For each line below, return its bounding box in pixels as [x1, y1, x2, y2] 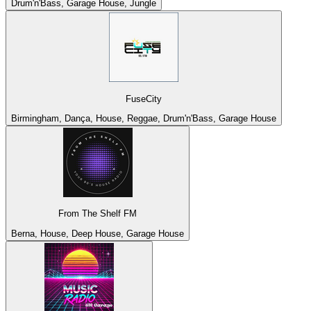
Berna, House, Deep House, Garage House [11, 228, 184, 239]
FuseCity [126, 93, 162, 104]
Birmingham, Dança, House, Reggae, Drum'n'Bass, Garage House [11, 112, 276, 124]
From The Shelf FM [58, 208, 137, 219]
